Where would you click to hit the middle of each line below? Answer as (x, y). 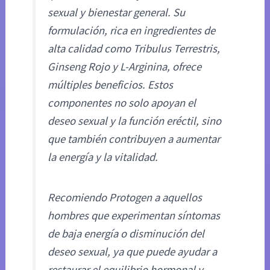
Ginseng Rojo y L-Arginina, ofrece (125, 67)
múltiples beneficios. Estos (111, 85)
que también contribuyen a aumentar (134, 139)
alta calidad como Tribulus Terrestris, (134, 49)
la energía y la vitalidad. (103, 157)
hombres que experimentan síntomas (134, 216)
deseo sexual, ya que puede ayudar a (133, 252)
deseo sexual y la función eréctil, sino (135, 121)
